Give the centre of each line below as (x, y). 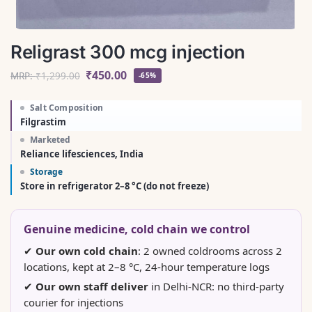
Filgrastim (43, 122)
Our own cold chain (87, 251)
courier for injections (73, 303)
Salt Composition (67, 108)
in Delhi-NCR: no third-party (216, 287)
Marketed (50, 140)
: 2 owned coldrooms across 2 (210, 251)
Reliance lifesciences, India (82, 154)
